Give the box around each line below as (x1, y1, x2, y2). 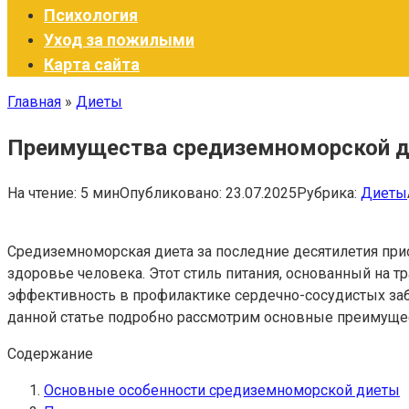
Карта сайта (44, 55, 140, 74)
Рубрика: (297, 184, 357, 202)
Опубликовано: (120, 184, 222, 202)
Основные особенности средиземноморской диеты (44, 381, 400, 399)
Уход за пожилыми (44, 30, 194, 49)
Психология (44, 5, 138, 25)
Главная (7, 93, 61, 110)
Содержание (7, 344, 93, 362)
